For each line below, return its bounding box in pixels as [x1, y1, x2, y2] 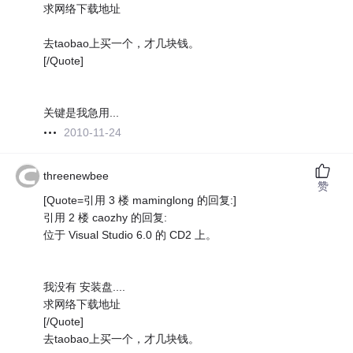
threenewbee [43, 169, 110, 183]
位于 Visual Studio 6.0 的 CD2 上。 [43, 229, 217, 242]
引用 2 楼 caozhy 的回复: [43, 211, 168, 225]
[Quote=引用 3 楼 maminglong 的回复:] [43, 194, 237, 207]
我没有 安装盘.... [43, 281, 126, 294]
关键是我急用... [43, 106, 120, 120]
